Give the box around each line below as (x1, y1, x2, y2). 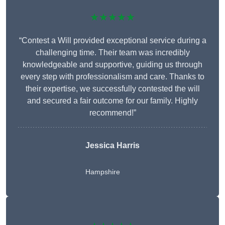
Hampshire (85, 168, 120, 176)
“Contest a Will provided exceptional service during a (19, 36, 206, 45)
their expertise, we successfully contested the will (25, 84, 200, 93)
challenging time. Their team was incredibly (35, 48, 190, 57)
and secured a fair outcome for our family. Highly (27, 96, 198, 105)
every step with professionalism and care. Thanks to (21, 72, 204, 81)
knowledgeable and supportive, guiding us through (23, 60, 202, 69)
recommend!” (89, 108, 136, 118)
